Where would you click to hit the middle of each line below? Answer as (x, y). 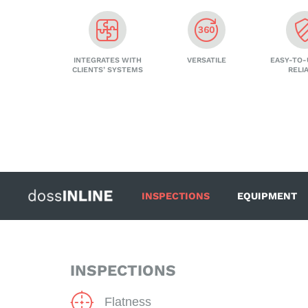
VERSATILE (206, 60)
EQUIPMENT (267, 196)
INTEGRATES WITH (107, 60)
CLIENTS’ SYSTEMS (107, 69)
